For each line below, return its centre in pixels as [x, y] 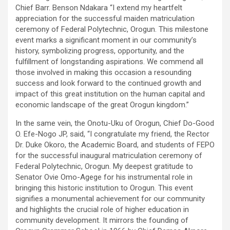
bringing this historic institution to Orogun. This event [104, 188]
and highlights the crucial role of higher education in [102, 209]
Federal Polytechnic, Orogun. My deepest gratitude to [104, 166]
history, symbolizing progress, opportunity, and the [100, 51]
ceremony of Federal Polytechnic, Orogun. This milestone [112, 29]
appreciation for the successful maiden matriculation [105, 18]
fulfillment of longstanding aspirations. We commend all [109, 61]
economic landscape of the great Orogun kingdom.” [102, 104]
